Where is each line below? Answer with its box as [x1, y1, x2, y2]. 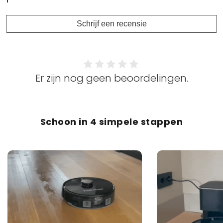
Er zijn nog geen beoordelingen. [35, 71, 188, 85]
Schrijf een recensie [76, 19, 147, 28]
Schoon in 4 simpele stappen [40, 115, 183, 128]
